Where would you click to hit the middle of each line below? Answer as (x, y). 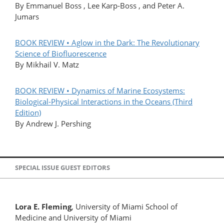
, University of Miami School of (124, 206)
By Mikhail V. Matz (47, 64)
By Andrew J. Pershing (53, 123)
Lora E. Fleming (43, 206)
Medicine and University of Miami (73, 217)
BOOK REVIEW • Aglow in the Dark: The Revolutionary (107, 42)
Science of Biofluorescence (61, 53)
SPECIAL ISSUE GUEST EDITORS (62, 168)
